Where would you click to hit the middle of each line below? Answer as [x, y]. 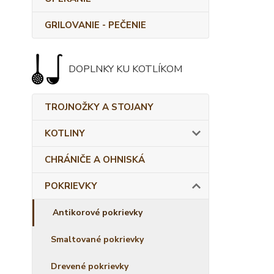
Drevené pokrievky [90, 266]
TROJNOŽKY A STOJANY [99, 107]
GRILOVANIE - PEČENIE [95, 25]
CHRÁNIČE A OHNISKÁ [95, 160]
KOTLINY [65, 133]
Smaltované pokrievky [97, 239]
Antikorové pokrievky [98, 213]
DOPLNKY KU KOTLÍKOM [125, 69]
